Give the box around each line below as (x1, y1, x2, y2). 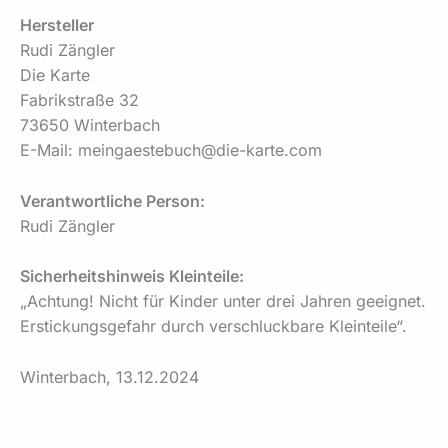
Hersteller (20, 15, 94, 36)
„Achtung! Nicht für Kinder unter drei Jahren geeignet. (20, 291, 426, 312)
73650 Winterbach (20, 115, 160, 136)
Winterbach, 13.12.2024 (20, 366, 199, 387)
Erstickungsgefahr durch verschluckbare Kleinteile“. (20, 316, 407, 337)
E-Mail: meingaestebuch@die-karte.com (20, 140, 322, 161)
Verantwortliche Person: (20, 190, 205, 211)
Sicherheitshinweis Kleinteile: (20, 266, 244, 287)
